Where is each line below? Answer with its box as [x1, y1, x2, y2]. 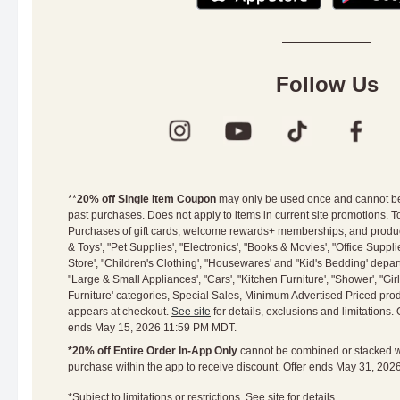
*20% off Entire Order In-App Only [68, 345, 237, 357]
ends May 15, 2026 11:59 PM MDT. [68, 321, 237, 334]
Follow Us [275, 72, 379, 96]
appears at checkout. [68, 305, 171, 318]
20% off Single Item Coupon [77, 193, 216, 205]
